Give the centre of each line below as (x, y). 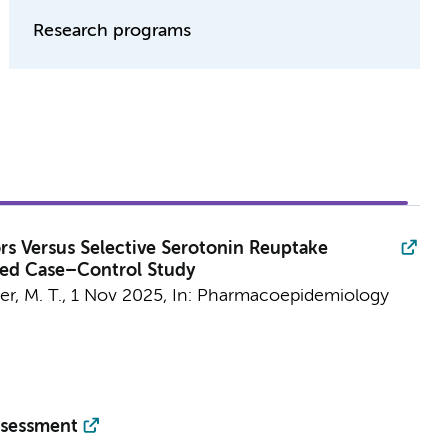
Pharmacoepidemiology (292, 296)
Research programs (112, 31)
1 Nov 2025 (116, 296)
